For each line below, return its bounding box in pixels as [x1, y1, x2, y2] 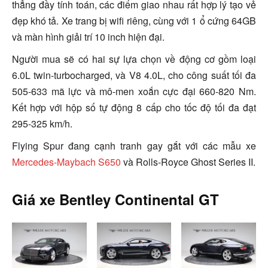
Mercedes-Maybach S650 [12, 155, 121, 169]
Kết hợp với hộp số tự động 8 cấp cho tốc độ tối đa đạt [12, 100, 256, 115]
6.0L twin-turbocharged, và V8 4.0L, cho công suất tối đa [12, 68, 256, 83]
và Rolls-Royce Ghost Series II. [121, 155, 255, 169]
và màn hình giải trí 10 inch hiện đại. [12, 30, 165, 44]
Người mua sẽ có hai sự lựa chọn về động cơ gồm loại [12, 52, 256, 66]
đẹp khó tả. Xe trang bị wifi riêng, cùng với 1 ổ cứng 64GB [12, 14, 256, 28]
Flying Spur [12, 139, 64, 153]
